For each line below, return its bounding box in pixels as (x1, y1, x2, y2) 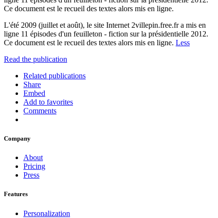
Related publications (23, 71, 86, 80)
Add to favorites (23, 97, 73, 106)
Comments (23, 106, 56, 115)
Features (4, 190, 28, 198)
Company (4, 135, 31, 143)
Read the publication (4, 54, 67, 63)
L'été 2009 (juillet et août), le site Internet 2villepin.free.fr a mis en (4, 20, 206, 29)
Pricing (23, 162, 45, 171)
